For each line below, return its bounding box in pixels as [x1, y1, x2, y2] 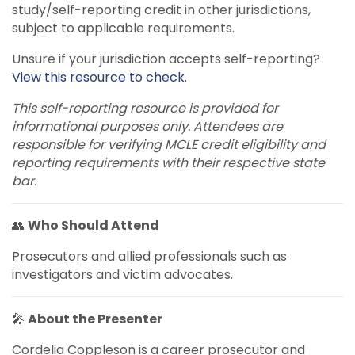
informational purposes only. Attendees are [12, 116, 283, 136]
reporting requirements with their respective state [12, 153, 325, 172]
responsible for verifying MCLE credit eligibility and [12, 135, 326, 154]
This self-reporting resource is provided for [12, 98, 278, 117]
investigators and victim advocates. [12, 265, 233, 284]
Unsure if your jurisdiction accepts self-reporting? [12, 49, 320, 68]
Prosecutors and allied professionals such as [12, 246, 287, 265]
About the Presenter [28, 309, 162, 328]
